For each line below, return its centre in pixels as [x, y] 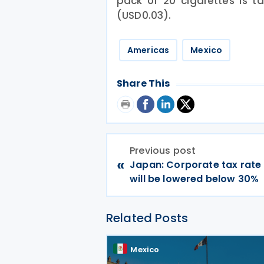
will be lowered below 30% [194, 179]
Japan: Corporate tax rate [196, 165]
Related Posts [147, 218]
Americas [148, 50]
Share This [143, 83]
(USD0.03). [144, 15]
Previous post [163, 151]
